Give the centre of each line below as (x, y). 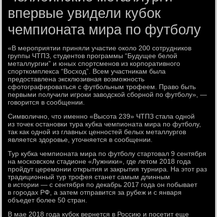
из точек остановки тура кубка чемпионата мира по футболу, (105, 124)
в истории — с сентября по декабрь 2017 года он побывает (103, 185)
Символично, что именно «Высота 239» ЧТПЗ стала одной (101, 116)
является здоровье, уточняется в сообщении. (80, 139)
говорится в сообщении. (46, 102)
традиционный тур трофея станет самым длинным (89, 177)
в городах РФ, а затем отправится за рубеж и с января (95, 192)
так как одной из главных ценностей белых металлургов (97, 132)
